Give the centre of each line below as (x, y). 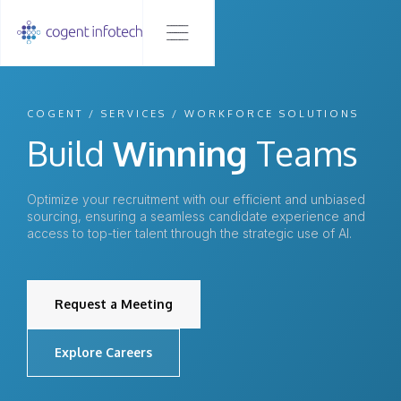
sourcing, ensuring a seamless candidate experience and (196, 216)
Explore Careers (103, 352)
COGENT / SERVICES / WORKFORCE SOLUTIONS (193, 114)
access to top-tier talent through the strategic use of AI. (189, 233)
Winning (184, 153)
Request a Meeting (114, 304)
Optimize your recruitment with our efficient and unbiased (196, 199)
